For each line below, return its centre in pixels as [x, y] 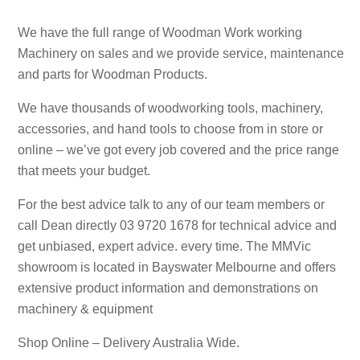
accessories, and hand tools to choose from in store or [170, 129]
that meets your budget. [84, 170]
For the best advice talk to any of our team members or [171, 204]
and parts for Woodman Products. [112, 74]
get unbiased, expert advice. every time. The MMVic [164, 246]
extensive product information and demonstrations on [168, 288]
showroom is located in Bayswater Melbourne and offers [177, 267]
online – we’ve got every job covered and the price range [178, 149]
